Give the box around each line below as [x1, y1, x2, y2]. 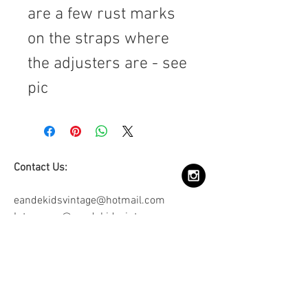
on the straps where [27, 29, 169, 49]
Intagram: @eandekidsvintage [14, 210, 154, 224]
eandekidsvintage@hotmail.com [14, 193, 165, 208]
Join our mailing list [63, 236, 157, 250]
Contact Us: [14, 160, 67, 175]
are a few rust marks [27, 4, 175, 24]
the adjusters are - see [27, 54, 187, 74]
